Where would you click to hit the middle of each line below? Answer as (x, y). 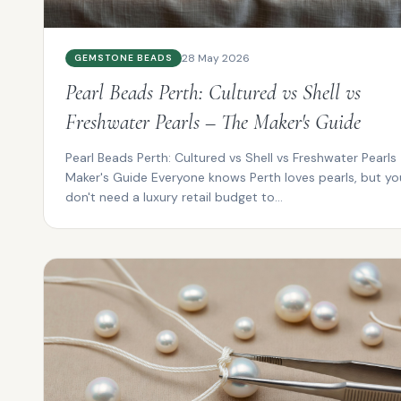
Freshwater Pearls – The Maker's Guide (213, 122)
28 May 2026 (216, 58)
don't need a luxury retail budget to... (174, 196)
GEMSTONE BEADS (124, 57)
